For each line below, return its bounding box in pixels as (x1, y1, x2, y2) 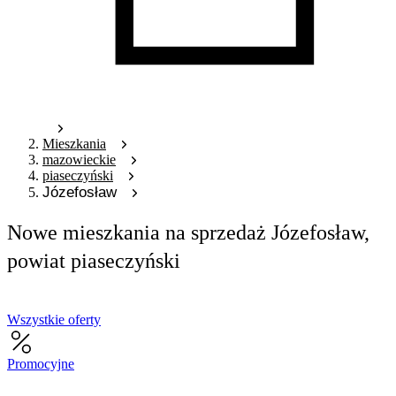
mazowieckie (42, 151, 116, 167)
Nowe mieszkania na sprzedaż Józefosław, (7, 219, 369, 244)
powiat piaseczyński (7, 247, 180, 272)
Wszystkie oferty (7, 311, 101, 327)
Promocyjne (7, 355, 74, 371)
